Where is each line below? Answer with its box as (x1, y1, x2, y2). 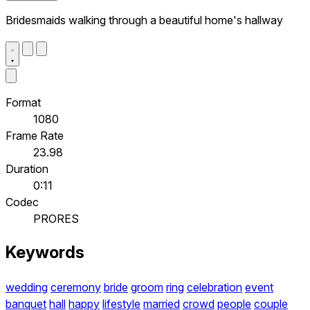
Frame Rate (6, 128, 64, 143)
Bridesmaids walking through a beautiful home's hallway (6, 12, 283, 27)
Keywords (6, 242, 84, 263)
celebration (187, 280, 242, 295)
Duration (6, 161, 48, 176)
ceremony (51, 280, 101, 295)
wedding (6, 280, 48, 295)
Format (6, 95, 41, 109)
